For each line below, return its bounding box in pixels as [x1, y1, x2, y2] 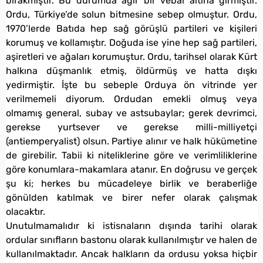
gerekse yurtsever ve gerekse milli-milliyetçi [6, 121, 257, 133]
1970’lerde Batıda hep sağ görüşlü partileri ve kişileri [6, 22, 257, 34]
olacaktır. [6, 205, 45, 217]
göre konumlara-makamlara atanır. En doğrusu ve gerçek [6, 163, 257, 175]
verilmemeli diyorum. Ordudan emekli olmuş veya [6, 93, 257, 104]
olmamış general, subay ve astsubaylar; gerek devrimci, [6, 107, 257, 119]
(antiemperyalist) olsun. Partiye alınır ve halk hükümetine [6, 135, 257, 147]
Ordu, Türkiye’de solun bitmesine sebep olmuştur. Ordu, [6, 8, 257, 20]
